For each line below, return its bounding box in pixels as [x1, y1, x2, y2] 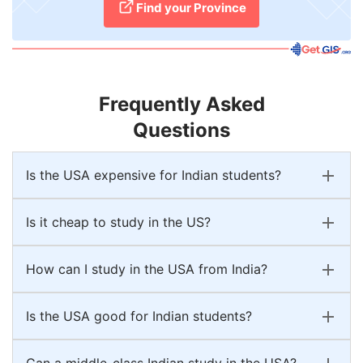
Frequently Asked [98, 92, 265, 116]
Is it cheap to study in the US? [26, 213, 211, 230]
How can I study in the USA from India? [26, 260, 267, 277]
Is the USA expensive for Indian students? [26, 166, 281, 183]
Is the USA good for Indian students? [26, 307, 252, 324]
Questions [133, 117, 230, 142]
